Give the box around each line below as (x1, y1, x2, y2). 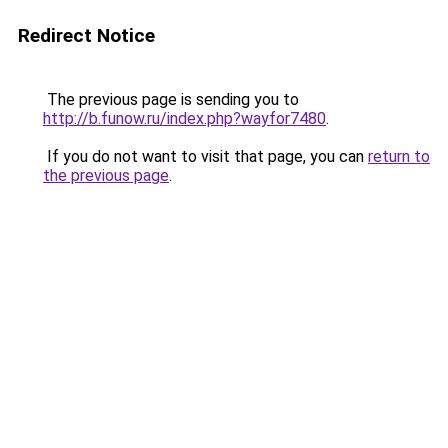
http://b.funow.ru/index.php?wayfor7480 (43, 109, 326, 128)
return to (368, 147, 430, 166)
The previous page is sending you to (43, 90, 299, 109)
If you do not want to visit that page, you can (43, 147, 368, 166)
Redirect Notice (18, 24, 155, 47)
